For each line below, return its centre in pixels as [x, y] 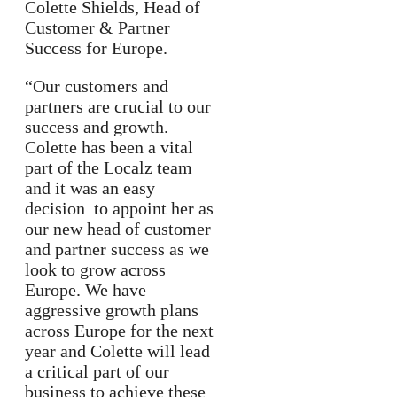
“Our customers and [97, 86]
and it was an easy [90, 188]
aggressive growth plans [112, 311]
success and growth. [97, 127]
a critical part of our [97, 372]
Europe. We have [86, 290]
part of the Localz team [109, 168]
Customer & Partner [97, 28]
